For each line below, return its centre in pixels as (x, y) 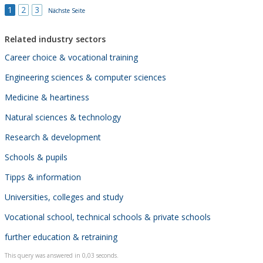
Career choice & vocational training (71, 57)
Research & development (53, 137)
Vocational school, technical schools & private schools (108, 217)
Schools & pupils (36, 157)
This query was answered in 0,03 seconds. (62, 255)
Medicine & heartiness (47, 97)
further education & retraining (61, 237)
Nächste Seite (67, 10)
